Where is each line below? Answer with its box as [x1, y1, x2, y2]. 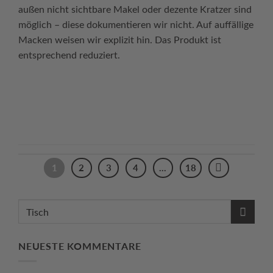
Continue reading [84, 96, 177, 112]
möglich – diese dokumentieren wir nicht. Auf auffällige [18, 17, 253, 30]
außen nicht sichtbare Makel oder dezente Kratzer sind [18, 2, 252, 15]
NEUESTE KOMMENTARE [18, 239, 141, 253]
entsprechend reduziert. [18, 48, 120, 61]
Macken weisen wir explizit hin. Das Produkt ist [18, 32, 221, 46]
